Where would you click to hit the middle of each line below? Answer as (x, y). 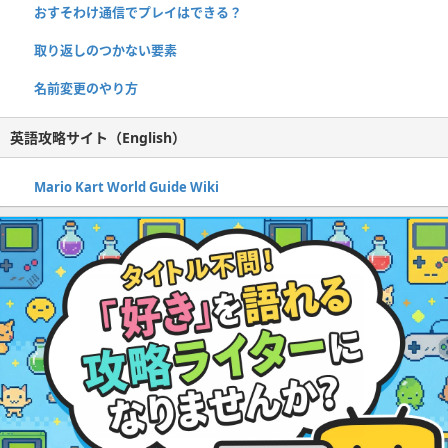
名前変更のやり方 (86, 88)
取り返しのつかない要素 (105, 50)
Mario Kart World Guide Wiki (126, 187)
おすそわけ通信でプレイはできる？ (138, 12)
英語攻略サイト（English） (98, 138)
